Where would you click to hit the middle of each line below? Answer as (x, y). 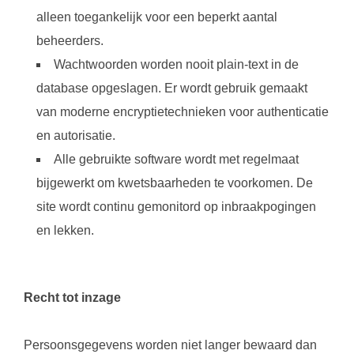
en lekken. (65, 230)
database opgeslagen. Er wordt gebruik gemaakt (172, 88)
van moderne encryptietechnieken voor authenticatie (183, 112)
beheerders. (72, 41)
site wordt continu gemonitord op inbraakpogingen (176, 207)
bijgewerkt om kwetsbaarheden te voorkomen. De (175, 183)
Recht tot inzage (72, 298)
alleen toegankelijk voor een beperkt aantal (157, 17)
